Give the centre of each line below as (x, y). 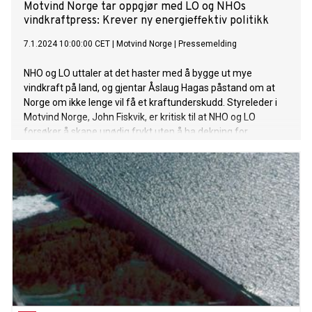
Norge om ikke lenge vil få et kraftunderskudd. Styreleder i (150, 103)
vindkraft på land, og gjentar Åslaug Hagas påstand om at (149, 88)
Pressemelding (208, 44)
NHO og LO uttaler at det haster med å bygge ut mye (138, 73)
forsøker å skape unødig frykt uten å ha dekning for (136, 132)
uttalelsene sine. (60, 147)
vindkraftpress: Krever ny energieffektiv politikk (146, 21)
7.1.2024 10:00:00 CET (67, 44)
